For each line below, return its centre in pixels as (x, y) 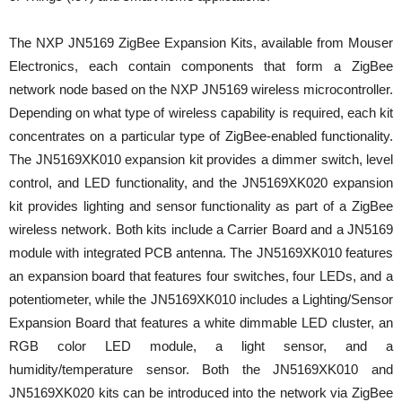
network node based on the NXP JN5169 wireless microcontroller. (201, 89)
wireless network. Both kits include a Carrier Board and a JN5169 (201, 229)
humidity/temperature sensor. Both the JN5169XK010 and (201, 369)
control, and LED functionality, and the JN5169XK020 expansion (201, 182)
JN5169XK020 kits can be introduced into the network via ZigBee (201, 392)
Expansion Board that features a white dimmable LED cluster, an (201, 322)
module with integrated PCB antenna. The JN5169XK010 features (201, 252)
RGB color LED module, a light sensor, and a (201, 345)
